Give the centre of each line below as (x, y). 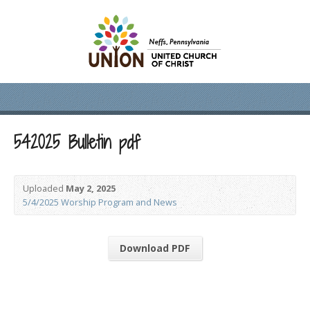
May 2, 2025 (91, 188)
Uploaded (44, 188)
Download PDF (155, 248)
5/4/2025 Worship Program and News (100, 202)
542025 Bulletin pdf (77, 142)
